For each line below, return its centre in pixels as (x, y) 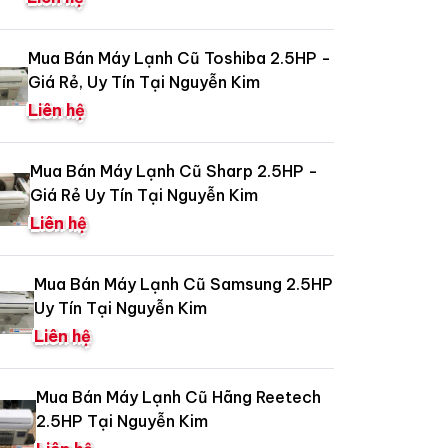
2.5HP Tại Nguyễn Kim (121, 421)
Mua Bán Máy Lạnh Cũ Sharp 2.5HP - (174, 171)
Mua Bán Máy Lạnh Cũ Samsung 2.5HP (184, 284)
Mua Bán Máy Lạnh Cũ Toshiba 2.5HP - (180, 58)
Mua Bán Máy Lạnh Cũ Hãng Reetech (178, 397)
